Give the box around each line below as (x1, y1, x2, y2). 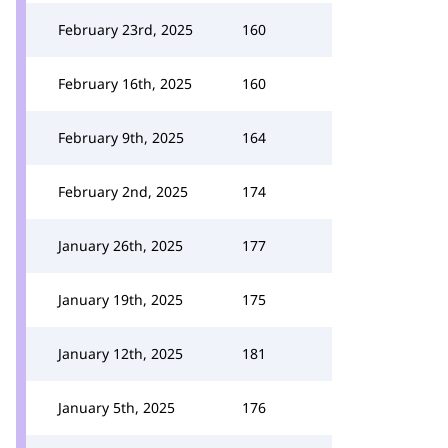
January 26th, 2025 (58, 236, 183, 255)
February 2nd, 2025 (58, 182, 188, 201)
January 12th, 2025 (58, 344, 183, 363)
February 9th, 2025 (58, 128, 184, 147)
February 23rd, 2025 (58, 20, 193, 39)
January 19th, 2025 (58, 290, 183, 309)
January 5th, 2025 (58, 398, 175, 417)
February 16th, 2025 (58, 74, 192, 93)
